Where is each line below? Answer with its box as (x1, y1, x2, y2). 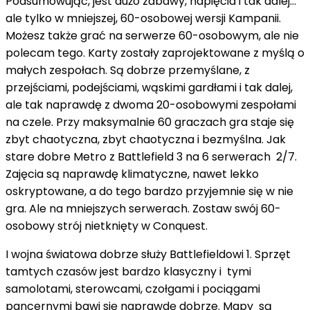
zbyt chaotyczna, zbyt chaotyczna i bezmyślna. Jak (6, 131, 286, 147)
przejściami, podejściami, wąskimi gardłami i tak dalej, (6, 79, 293, 95)
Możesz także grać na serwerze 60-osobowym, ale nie (6, 27, 299, 44)
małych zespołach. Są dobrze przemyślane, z (6, 62, 250, 78)
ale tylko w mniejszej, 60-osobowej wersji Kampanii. (6, 10, 281, 26)
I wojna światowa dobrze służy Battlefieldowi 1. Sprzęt (6, 246, 293, 262)
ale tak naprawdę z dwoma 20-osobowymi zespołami (6, 96, 296, 113)
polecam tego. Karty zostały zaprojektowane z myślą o (6, 44, 304, 61)
